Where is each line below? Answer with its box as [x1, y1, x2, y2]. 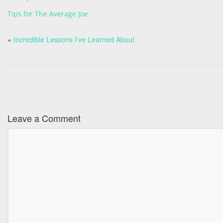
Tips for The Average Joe [7, 9, 88, 18]
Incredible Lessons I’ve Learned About [13, 34, 134, 44]
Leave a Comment [7, 111, 81, 124]
